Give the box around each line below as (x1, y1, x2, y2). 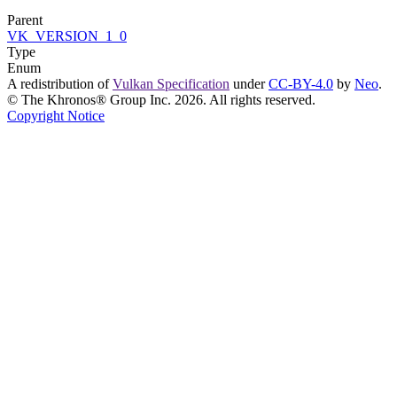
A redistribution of (7, 75, 113, 91)
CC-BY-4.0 (269, 75, 333, 91)
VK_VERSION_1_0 (7, 27, 127, 43)
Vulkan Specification (113, 75, 230, 91)
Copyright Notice (7, 107, 105, 123)
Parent (7, 12, 43, 27)
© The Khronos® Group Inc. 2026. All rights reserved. (7, 91, 315, 107)
